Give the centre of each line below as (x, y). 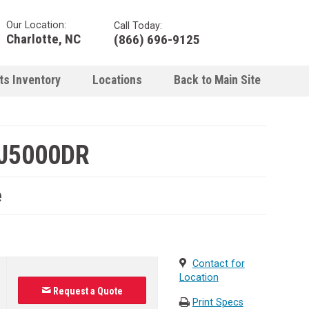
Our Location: (36, 25)
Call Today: (138, 26)
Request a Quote (87, 291)
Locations (117, 80)
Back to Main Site (217, 80)
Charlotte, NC (43, 39)
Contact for (218, 263)
